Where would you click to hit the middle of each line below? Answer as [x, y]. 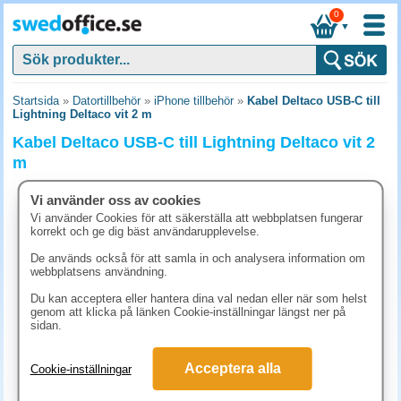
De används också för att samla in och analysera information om [197, 258]
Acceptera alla [232, 368]
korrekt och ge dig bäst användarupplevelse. [145, 231]
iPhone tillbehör [194, 101]
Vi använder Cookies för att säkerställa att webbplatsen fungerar [196, 218]
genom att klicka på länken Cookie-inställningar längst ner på [188, 312]
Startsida [36, 101]
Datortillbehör [107, 101]
